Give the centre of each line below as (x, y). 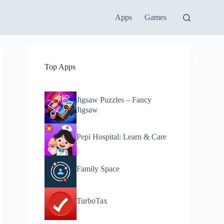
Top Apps (60, 67)
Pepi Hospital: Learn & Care (122, 136)
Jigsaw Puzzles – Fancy (114, 99)
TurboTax (92, 201)
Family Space (98, 168)
